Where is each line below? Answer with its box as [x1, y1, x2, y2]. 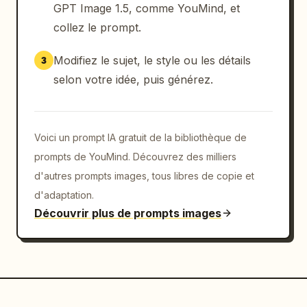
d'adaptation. [34, 189, 94, 201]
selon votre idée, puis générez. [53, 73, 213, 86]
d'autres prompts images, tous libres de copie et [34, 170, 254, 182]
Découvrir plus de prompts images [34, 206, 221, 220]
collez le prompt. [53, 21, 141, 34]
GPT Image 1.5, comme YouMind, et [53, 1, 240, 15]
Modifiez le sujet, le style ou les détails [53, 53, 251, 67]
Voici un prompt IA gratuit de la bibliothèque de [34, 132, 247, 143]
